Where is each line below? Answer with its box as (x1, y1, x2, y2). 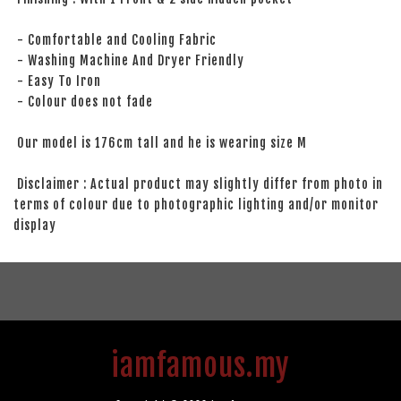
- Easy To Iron (13, 73, 101, 90)
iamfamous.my (111, 346, 290, 385)
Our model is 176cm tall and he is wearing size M (13, 135, 307, 151)
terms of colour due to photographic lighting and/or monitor (13, 197, 379, 213)
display (13, 218, 56, 234)
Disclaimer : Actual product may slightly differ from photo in (13, 176, 383, 192)
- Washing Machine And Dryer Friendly (13, 53, 244, 69)
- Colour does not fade (13, 94, 153, 110)
